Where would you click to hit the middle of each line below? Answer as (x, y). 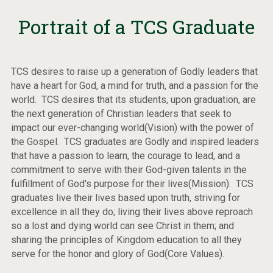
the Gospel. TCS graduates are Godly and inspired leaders (135, 142)
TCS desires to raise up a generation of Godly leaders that (134, 72)
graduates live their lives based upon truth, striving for (125, 198)
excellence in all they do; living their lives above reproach (132, 212)
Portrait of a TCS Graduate (136, 27)
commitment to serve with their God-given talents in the (129, 170)
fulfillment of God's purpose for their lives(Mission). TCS (132, 184)
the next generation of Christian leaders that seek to (121, 114)
